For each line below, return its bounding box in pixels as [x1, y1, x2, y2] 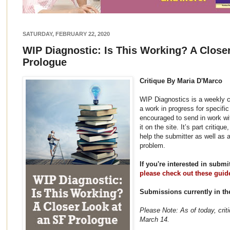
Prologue [23, 56, 67, 68]
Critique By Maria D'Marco [140, 76, 223, 85]
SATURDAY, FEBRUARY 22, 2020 [23, 30, 110, 37]
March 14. [140, 215, 170, 223]
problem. [140, 141, 166, 149]
